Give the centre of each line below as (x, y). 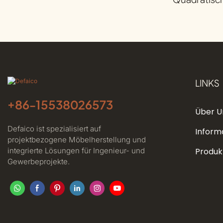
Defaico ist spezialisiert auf (54, 128)
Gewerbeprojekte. (39, 161)
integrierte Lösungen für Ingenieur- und (76, 150)
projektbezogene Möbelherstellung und (77, 139)
